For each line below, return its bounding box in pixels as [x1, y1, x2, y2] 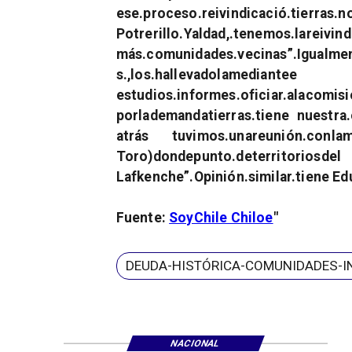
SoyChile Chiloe [169, 210, 273, 226]
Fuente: [115, 210, 170, 226]
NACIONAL [169, 337, 222, 349]
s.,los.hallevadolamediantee [115, 67, 298, 83]
